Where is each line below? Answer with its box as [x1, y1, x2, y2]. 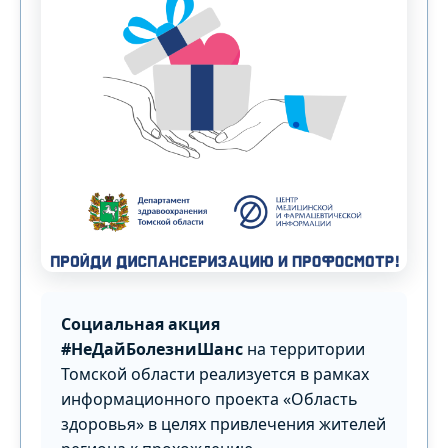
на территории [243, 337, 365, 360]
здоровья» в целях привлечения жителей [61, 412, 386, 435]
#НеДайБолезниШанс [61, 337, 243, 360]
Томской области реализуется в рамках [61, 362, 369, 385]
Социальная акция [61, 312, 220, 335]
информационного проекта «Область [61, 387, 358, 410]
